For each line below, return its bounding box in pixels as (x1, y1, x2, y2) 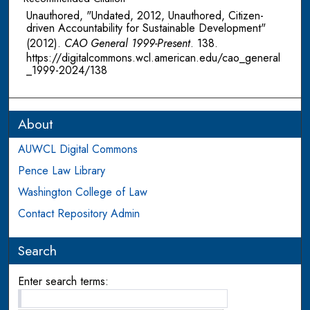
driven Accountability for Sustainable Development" (26, 20, 266, 37)
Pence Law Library (18, 163, 106, 179)
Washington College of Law (18, 184, 148, 201)
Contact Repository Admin (18, 206, 140, 222)
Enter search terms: (18, 273, 109, 290)
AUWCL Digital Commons (18, 141, 138, 158)
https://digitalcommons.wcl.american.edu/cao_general (26, 50, 280, 66)
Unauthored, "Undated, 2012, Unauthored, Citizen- (26, 8, 264, 24)
